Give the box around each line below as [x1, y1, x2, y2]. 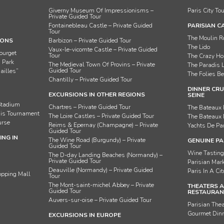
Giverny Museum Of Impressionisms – [48, 6, 154, 14]
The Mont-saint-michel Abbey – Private [48, 181, 154, 189]
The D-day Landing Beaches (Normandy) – [48, 151, 163, 159]
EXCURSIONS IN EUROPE [48, 211, 121, 219]
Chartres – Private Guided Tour [48, 103, 131, 111]
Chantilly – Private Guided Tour [48, 75, 132, 83]
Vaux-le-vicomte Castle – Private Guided [48, 45, 158, 53]
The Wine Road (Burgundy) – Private [48, 136, 146, 144]
